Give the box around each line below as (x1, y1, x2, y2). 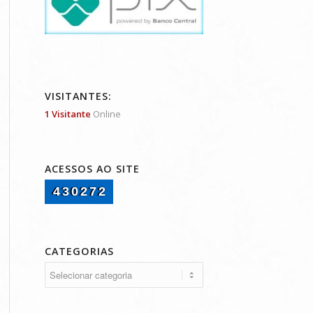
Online (90, 107, 121, 120)
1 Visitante (44, 107, 91, 120)
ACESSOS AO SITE (44, 161, 140, 175)
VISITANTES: (44, 89, 112, 103)
